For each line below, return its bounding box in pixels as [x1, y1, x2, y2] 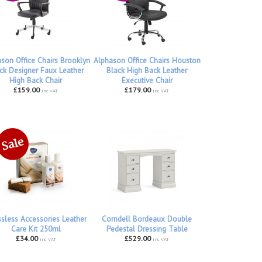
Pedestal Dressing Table [106, 224, 188, 235]
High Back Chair [9, 75, 62, 85]
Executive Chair [121, 75, 173, 85]
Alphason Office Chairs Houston [93, 55, 201, 65]
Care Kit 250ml [11, 224, 61, 235]
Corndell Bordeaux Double [102, 214, 192, 225]
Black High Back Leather [106, 65, 187, 75]
